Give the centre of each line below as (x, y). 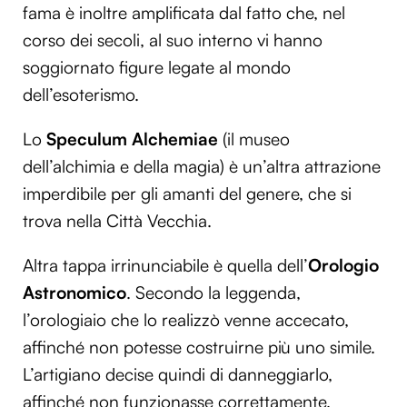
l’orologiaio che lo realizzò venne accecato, (186, 320)
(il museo (254, 139)
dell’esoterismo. (81, 94)
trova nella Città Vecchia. (117, 220)
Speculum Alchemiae (132, 139)
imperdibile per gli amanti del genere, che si (187, 193)
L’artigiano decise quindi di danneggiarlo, (178, 375)
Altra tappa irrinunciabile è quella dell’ (165, 266)
